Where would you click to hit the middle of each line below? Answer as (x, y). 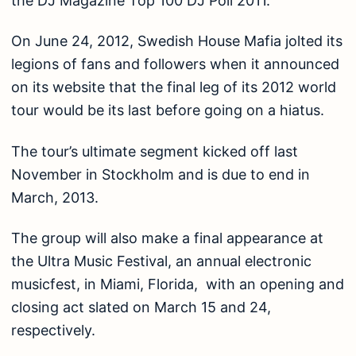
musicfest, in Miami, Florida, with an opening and (178, 284)
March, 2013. (55, 197)
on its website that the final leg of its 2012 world (174, 87)
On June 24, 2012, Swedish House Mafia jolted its (177, 41)
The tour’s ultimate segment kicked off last (155, 151)
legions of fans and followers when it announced (175, 64)
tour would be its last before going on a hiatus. (168, 110)
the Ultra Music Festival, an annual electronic (161, 261)
